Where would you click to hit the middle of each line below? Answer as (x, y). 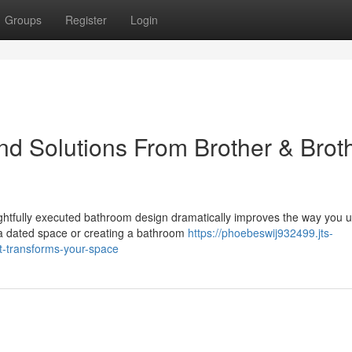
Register (86, 20)
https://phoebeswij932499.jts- (260, 233)
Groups (23, 20)
